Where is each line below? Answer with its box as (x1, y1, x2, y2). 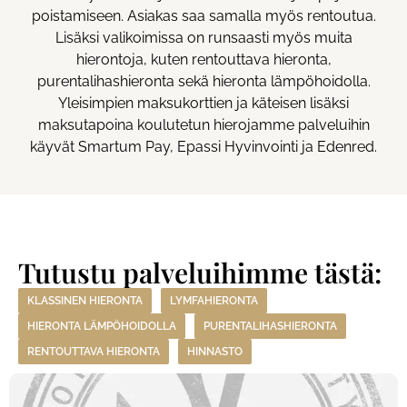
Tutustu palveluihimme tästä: (18, 253, 382, 291)
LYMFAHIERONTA (170, 293, 258, 307)
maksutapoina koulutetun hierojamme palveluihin (37, 115, 370, 134)
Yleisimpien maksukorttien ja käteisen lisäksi (58, 94, 349, 112)
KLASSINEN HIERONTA (27, 293, 143, 307)
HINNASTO (187, 344, 243, 358)
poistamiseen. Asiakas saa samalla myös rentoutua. (31, 6, 376, 25)
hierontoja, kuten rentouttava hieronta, (75, 50, 332, 68)
